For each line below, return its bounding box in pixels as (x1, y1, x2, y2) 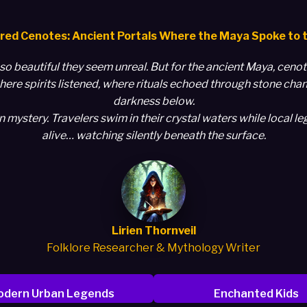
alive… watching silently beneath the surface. (41, 129, 266, 143)
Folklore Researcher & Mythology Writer (47, 241, 260, 255)
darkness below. (112, 95, 195, 108)
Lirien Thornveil (111, 224, 196, 238)
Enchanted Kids (214, 286, 299, 300)
